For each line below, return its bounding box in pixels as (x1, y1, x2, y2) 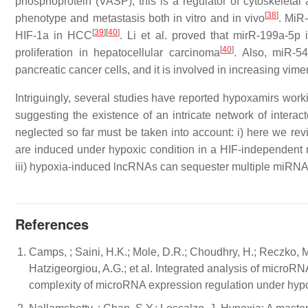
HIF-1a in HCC (15, 30, 93, 42)
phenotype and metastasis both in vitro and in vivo (15, 12, 265, 25)
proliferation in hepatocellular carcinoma (15, 47, 220, 59)
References (15, 214, 89, 234)
